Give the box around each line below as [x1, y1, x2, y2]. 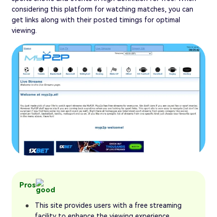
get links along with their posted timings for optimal [12, 15, 180, 24]
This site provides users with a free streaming [35, 201, 182, 209]
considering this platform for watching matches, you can [12, 5, 193, 13]
